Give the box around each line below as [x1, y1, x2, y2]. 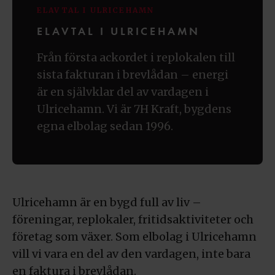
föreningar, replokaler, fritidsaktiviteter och [12, 212, 254, 227]
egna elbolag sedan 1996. [37, 119, 173, 133]
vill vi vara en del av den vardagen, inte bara [12, 247, 250, 261]
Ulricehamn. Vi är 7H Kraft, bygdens [37, 102, 231, 116]
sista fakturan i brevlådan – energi [37, 68, 228, 82]
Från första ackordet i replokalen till [37, 50, 235, 64]
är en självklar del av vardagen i [37, 85, 209, 99]
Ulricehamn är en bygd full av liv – [12, 195, 201, 209]
